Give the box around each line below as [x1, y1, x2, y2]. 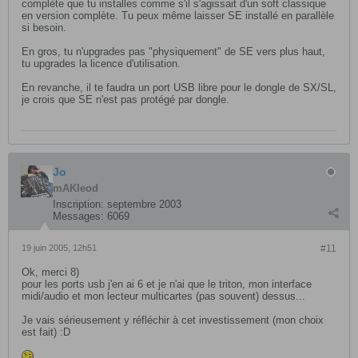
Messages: [53, 210, 104, 222]
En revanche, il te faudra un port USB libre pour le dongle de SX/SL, [22, 82, 336, 93]
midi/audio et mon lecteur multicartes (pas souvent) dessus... [22, 290, 305, 302]
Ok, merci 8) [22, 266, 79, 278]
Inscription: [53, 198, 104, 210]
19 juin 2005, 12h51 [22, 243, 97, 253]
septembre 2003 [107, 198, 181, 210]
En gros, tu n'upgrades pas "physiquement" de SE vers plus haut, [22, 46, 325, 58]
